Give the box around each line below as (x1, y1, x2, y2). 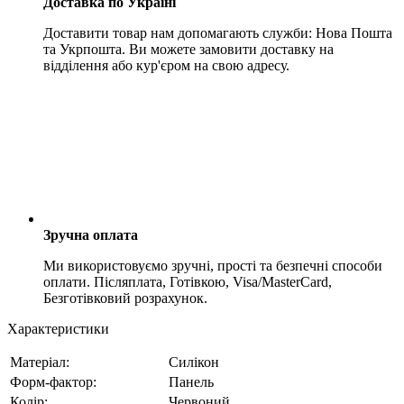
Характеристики (7, 320, 109, 336)
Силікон (169, 353, 219, 370)
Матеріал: (10, 353, 69, 370)
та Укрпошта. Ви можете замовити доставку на (43, 41, 334, 57)
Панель (169, 373, 214, 390)
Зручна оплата (43, 226, 138, 243)
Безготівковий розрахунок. (43, 289, 207, 306)
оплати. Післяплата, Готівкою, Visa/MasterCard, (43, 273, 332, 289)
